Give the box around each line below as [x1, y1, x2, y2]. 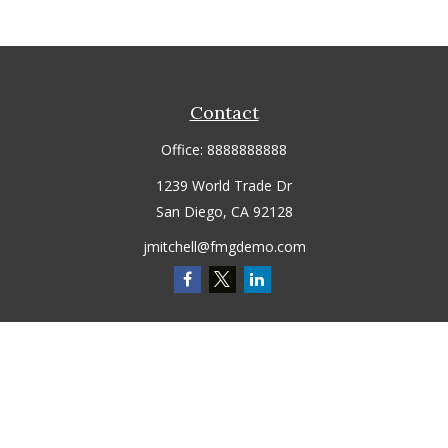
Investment [187, 393, 261, 413]
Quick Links [171, 326, 277, 350]
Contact [189, 100, 259, 124]
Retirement [188, 364, 260, 384]
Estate [203, 422, 245, 442]
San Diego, [155, 201, 227, 221]
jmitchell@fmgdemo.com [142, 236, 306, 256]
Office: [161, 139, 207, 159]
